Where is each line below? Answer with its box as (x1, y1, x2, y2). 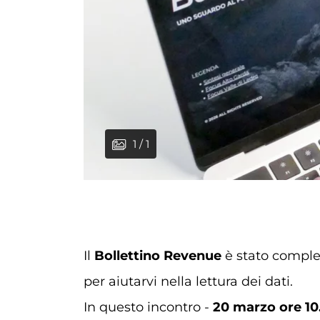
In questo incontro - (84, 299, 213, 315)
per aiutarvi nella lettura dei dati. (84, 274, 293, 289)
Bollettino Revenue (94, 248, 221, 264)
